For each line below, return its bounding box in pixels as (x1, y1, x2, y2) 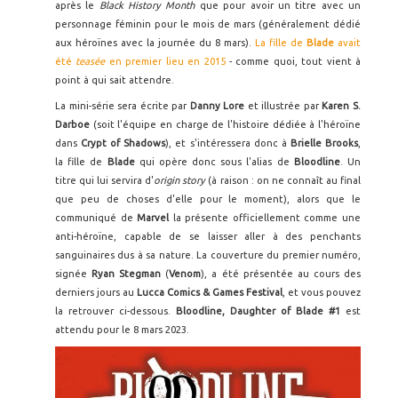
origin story (154, 175, 209, 187)
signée (55, 268, 92, 280)
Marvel (137, 212, 173, 224)
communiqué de (55, 212, 138, 224)
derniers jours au (55, 287, 137, 298)
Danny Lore (189, 100, 248, 112)
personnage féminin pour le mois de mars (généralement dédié (55, 19, 361, 30)
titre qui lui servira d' (55, 175, 155, 187)
